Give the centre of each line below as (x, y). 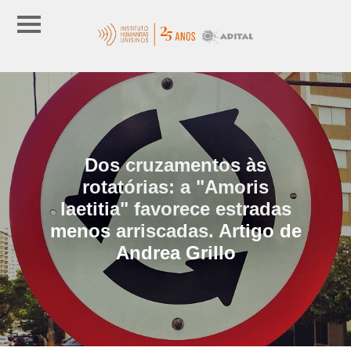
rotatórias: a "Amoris (175, 186)
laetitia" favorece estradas (175, 208)
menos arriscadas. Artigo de (175, 230)
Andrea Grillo (175, 252)
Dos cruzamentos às (175, 165)
